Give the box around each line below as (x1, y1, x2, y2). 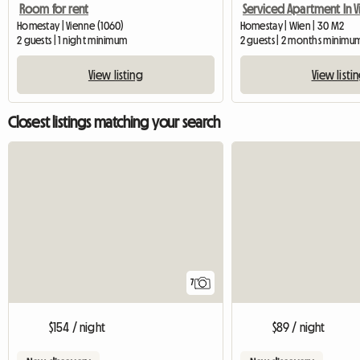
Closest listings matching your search (8, 114, 220, 131)
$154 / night (49, 320, 105, 333)
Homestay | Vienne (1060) (17, 20, 125, 32)
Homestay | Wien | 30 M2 (239, 20, 345, 32)
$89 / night (272, 320, 325, 333)
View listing (88, 68, 143, 82)
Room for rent (19, 2, 89, 16)
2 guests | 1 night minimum (17, 35, 128, 47)
